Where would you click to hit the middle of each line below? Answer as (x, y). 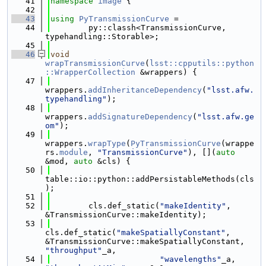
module (74, 152)
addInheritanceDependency (145, 90)
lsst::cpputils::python (202, 63)
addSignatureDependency (140, 117)
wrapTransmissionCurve (95, 63)
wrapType (107, 143)
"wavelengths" (191, 259)
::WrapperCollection (90, 72)
